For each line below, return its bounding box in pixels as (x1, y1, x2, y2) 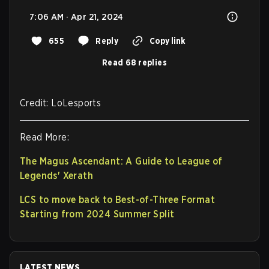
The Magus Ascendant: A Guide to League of (20, 155, 223, 167)
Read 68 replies (102, 57, 167, 67)
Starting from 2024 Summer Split (20, 208, 175, 220)
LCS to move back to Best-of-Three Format (20, 193, 215, 205)
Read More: (20, 131, 69, 143)
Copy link (150, 35, 186, 46)
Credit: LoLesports (20, 97, 101, 109)
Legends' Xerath (20, 169, 94, 181)
